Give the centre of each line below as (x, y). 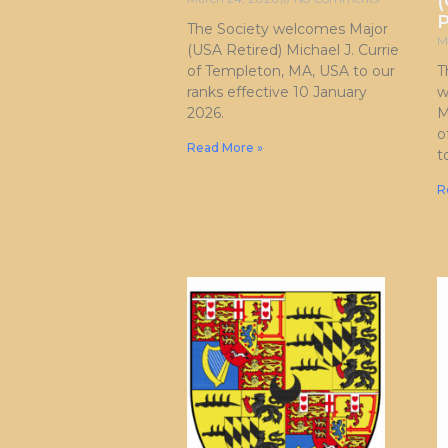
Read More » (225, 148)
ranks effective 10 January (277, 92)
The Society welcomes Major (287, 29)
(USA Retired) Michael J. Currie (293, 50)
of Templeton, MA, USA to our (291, 71)
